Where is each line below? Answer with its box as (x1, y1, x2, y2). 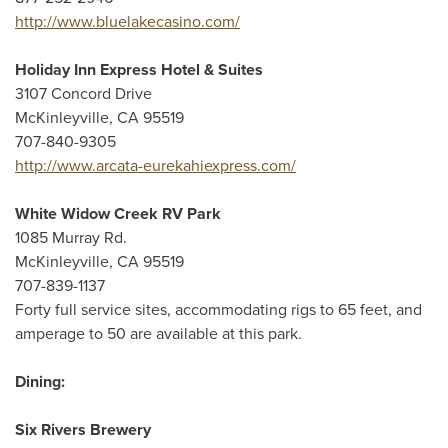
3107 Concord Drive (15, 84, 152, 104)
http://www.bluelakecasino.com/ (15, 12, 240, 32)
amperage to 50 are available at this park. (15, 324, 302, 344)
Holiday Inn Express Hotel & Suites (15, 60, 263, 80)
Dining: (15, 372, 65, 392)
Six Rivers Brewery (15, 420, 151, 440)
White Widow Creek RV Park (15, 204, 221, 224)
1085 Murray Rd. (15, 228, 127, 248)
